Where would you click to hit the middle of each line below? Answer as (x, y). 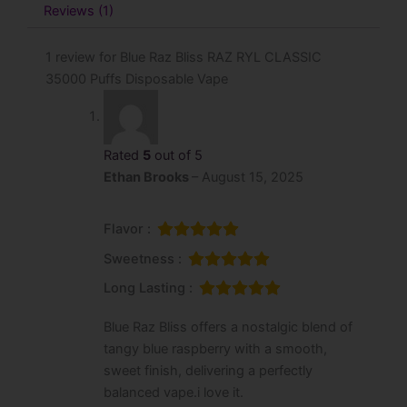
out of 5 (176, 155)
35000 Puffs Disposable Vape (137, 79)
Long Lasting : (148, 288)
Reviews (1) (78, 11)
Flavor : (127, 228)
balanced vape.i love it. (173, 392)
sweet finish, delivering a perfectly (208, 370)
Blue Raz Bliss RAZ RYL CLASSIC (221, 57)
